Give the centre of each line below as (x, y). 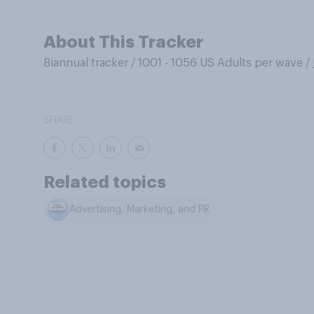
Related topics (105, 182)
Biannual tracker (86, 63)
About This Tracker (123, 42)
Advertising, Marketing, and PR (140, 210)
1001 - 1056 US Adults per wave (220, 63)
